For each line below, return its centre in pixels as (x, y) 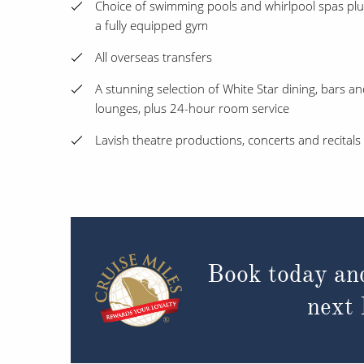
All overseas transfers (154, 57)
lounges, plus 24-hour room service (192, 108)
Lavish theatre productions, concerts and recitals (228, 140)
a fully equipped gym (152, 26)
